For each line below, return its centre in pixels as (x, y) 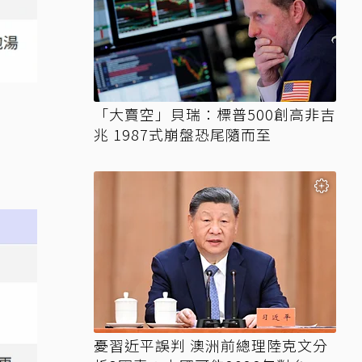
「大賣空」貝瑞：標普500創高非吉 (215, 114)
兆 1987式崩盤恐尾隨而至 (183, 134)
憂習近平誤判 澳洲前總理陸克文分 (211, 345)
